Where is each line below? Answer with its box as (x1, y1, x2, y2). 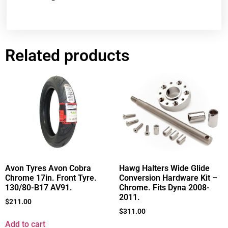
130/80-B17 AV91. (5, 183, 72, 193)
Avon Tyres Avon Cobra (5, 163, 91, 174)
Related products (5, 46, 129, 66)
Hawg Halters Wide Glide (119, 163, 210, 174)
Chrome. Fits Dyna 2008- (119, 183, 210, 193)
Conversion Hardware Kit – (119, 173, 217, 183)
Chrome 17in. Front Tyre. (5, 173, 97, 183)
